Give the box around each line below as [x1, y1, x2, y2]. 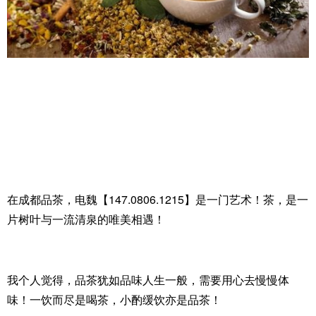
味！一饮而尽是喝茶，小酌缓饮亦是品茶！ [7, 291, 221, 308]
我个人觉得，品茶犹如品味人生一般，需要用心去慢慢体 [7, 272, 289, 288]
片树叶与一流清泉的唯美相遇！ [7, 211, 165, 228]
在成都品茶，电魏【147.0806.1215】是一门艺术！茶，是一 [7, 191, 308, 208]
